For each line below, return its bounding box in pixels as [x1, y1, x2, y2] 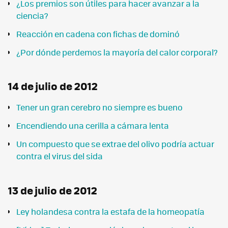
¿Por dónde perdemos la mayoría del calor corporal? [16, 46, 218, 58]
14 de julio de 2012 [8, 77, 98, 94]
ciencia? [16, 9, 48, 21]
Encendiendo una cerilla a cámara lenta [16, 120, 169, 132]
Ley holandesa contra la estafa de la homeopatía [16, 205, 205, 217]
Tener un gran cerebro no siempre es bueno [16, 101, 183, 113]
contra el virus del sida [16, 150, 103, 162]
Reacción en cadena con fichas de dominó [16, 27, 180, 40]
